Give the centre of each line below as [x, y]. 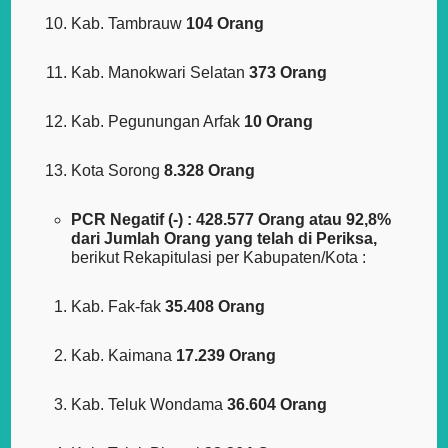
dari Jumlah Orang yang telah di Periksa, [224, 239]
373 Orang [288, 73]
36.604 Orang [277, 405]
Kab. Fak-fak [118, 307]
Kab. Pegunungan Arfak [158, 122]
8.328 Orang [210, 171]
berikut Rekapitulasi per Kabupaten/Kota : [219, 258]
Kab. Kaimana [124, 356]
